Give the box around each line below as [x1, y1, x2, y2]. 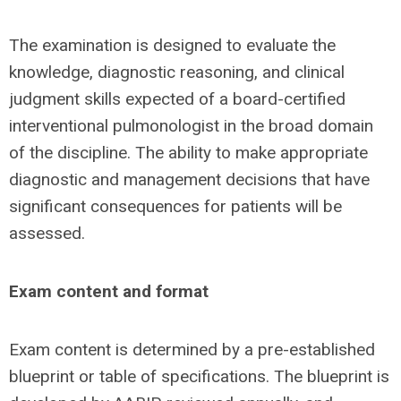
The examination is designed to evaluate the [9, 35, 336, 55]
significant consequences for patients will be [9, 196, 342, 217]
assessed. [9, 223, 85, 243]
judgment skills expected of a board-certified [9, 89, 346, 109]
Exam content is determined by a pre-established [9, 339, 375, 360]
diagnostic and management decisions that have [9, 169, 370, 190]
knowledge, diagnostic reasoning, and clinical [9, 62, 345, 82]
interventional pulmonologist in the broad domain [9, 115, 373, 136]
